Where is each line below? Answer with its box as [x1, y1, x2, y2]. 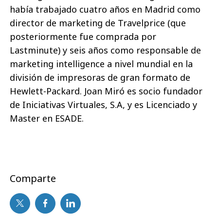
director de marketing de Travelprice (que [10, 17, 186, 29]
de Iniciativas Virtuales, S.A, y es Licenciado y [10, 98, 197, 110]
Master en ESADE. [10, 112, 84, 124]
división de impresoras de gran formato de [10, 71, 190, 83]
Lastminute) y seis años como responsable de [10, 44, 201, 56]
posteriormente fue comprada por [10, 30, 156, 42]
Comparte [10, 171, 56, 185]
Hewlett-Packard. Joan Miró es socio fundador [10, 85, 202, 97]
